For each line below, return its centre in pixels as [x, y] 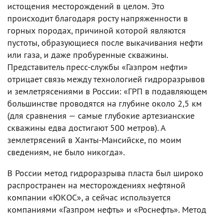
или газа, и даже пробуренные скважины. [88, 54]
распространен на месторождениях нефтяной [96, 185]
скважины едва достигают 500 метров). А [86, 127]
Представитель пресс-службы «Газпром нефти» [98, 67]
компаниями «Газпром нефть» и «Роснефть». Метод [107, 209]
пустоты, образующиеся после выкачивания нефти [105, 42]
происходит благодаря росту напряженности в [98, 18]
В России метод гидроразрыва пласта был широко [105, 173]
